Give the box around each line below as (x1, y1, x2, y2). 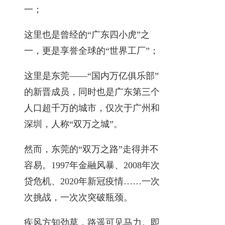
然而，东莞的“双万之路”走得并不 (24, 144, 159, 154)
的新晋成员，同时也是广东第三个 (24, 86, 160, 97)
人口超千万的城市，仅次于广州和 (24, 102, 160, 113)
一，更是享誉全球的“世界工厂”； (24, 45, 159, 56)
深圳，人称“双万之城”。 (24, 119, 123, 129)
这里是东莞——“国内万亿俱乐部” (24, 70, 159, 81)
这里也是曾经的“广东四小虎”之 (24, 29, 150, 40)
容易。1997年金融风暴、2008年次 (24, 160, 160, 170)
